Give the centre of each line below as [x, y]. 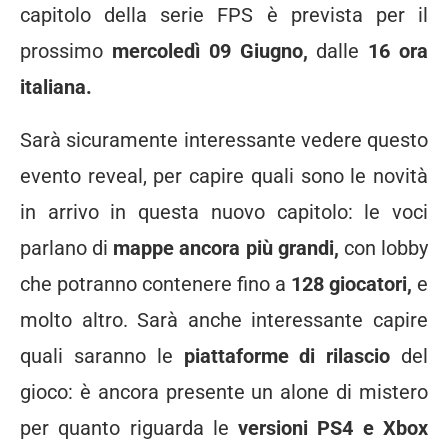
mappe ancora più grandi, [228, 248]
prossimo [66, 51]
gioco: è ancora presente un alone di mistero [224, 392]
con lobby [386, 248]
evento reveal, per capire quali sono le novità [224, 176]
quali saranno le [102, 356]
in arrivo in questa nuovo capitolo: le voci [224, 212]
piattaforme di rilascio [292, 356]
